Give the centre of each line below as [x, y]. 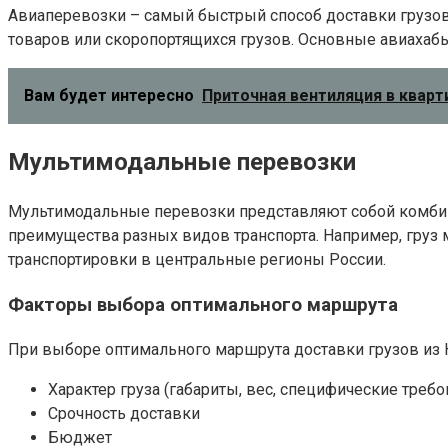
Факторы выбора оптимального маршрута [203, 304]
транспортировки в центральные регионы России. [197, 260]
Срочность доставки [124, 413]
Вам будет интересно [109, 96]
